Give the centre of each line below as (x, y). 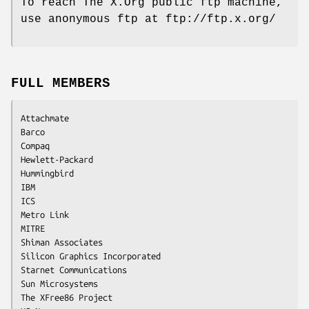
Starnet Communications (74, 270)
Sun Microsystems (59, 284)
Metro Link (45, 215)
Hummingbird (47, 173)
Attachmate (45, 118)
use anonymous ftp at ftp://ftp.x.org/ (148, 20)
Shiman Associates (62, 242)
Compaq (35, 146)
